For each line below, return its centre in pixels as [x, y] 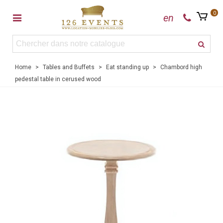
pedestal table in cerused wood [58, 79]
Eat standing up [127, 67]
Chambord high [181, 67]
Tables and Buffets [69, 67]
